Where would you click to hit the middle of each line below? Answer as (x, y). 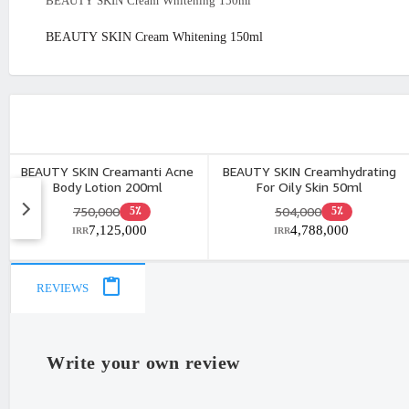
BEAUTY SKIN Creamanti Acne (107, 172)
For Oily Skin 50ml (309, 187)
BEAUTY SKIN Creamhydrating (309, 172)
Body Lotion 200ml (107, 187)
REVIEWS (63, 290)
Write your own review (143, 365)
